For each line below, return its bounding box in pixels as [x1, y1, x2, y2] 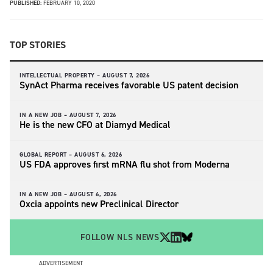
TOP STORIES [10, 38, 66, 51]
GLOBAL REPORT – [19, 150, 73, 158]
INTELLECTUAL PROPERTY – [19, 71, 101, 79]
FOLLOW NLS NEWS [80, 231, 160, 243]
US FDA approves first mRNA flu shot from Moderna [19, 157, 230, 171]
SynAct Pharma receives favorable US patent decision [19, 78, 238, 91]
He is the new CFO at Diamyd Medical [19, 118, 171, 131]
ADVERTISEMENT [39, 258, 83, 267]
